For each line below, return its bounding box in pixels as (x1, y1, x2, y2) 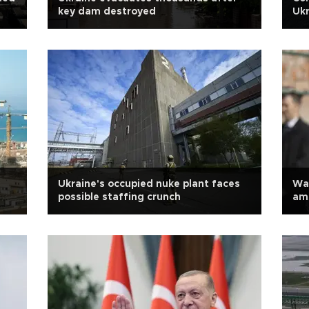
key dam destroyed (58, 7, 156, 17)
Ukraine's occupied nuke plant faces (58, 179, 240, 189)
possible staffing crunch (58, 192, 181, 202)
